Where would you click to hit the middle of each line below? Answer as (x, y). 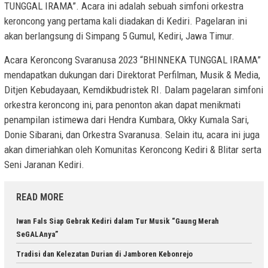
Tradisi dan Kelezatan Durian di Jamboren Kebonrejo (104, 254)
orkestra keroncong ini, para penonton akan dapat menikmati (122, 105)
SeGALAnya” (37, 234)
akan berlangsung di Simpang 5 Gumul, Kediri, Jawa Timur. (119, 36)
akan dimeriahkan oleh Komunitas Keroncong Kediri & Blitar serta (133, 150)
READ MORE (40, 197)
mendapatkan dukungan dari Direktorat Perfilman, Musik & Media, (132, 75)
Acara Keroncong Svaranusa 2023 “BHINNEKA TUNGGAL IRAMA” (133, 60)
